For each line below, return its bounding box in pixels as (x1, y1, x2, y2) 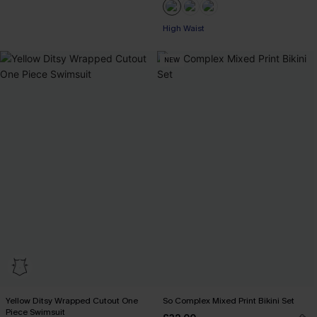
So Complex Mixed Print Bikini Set (163, 294, 294, 306)
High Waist (163, 22, 204, 34)
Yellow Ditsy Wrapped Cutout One (6, 294, 138, 306)
